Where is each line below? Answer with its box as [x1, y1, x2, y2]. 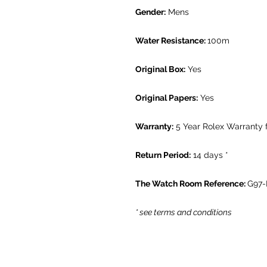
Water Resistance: [135, 36, 207, 46]
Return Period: [135, 150, 191, 160]
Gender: [135, 7, 166, 17]
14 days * [191, 150, 228, 160]
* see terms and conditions [135, 207, 232, 218]
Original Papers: [135, 93, 198, 103]
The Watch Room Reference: [135, 179, 247, 189]
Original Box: [135, 64, 185, 74]
